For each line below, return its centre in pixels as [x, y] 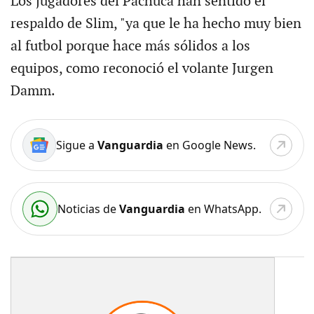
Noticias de [88, 209]
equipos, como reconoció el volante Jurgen [142, 68]
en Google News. [209, 145]
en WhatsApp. [223, 209]
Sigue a [76, 145]
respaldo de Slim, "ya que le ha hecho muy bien [156, 23]
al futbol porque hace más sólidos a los [130, 46]
